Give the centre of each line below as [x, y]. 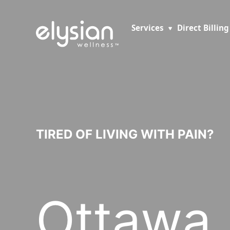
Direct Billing [203, 28]
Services [147, 28]
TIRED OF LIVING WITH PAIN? [125, 134]
